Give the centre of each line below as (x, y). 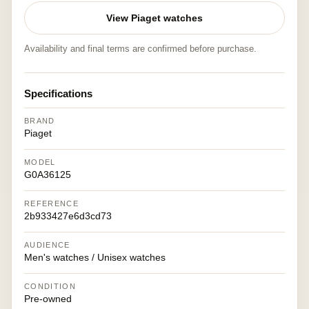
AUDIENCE (47, 245)
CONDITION (50, 286)
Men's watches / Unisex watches (95, 257)
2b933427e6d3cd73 (68, 216)
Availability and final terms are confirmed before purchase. (140, 49)
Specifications (58, 93)
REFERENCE (51, 203)
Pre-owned (48, 299)
